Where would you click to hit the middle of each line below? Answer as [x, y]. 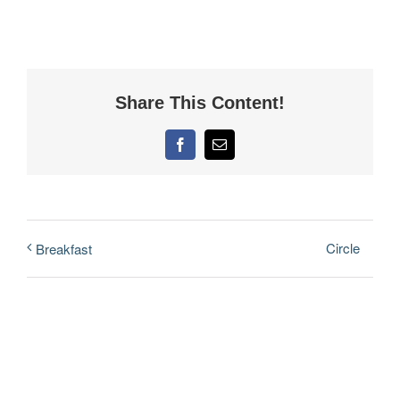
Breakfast [64, 248]
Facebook [207, 150]
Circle [343, 248]
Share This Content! [200, 102]
